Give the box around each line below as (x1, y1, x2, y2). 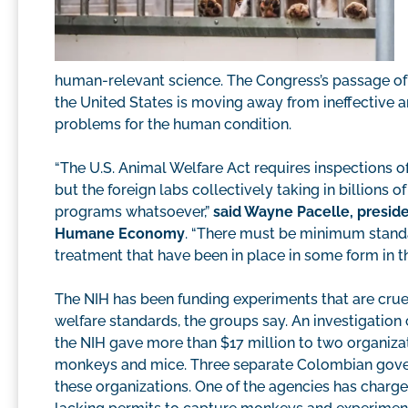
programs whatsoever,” (55, 203, 213, 221)
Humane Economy (55, 225, 185, 243)
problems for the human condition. (55, 116, 291, 134)
